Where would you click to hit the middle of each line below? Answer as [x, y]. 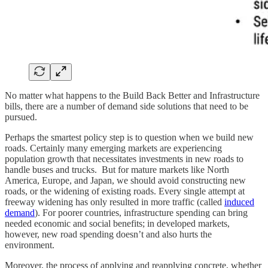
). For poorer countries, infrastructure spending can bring [141, 212]
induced [239, 202]
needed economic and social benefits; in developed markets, [117, 223]
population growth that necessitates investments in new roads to [124, 159]
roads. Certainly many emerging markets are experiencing [113, 148]
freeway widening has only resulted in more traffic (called [115, 202]
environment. [31, 245]
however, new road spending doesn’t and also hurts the [108, 234]
